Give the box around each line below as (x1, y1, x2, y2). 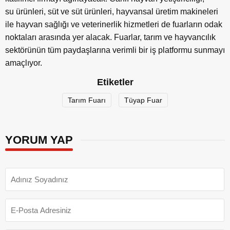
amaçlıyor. (5, 59, 42, 68)
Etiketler (97, 77, 133, 88)
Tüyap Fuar (124, 96, 162, 105)
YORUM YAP (5, 133, 73, 147)
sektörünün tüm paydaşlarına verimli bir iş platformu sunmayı (5, 46, 225, 55)
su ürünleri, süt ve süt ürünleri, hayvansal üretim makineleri (5, 7, 218, 16)
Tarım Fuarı (68, 96, 106, 105)
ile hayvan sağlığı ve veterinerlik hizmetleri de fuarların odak (5, 20, 222, 29)
